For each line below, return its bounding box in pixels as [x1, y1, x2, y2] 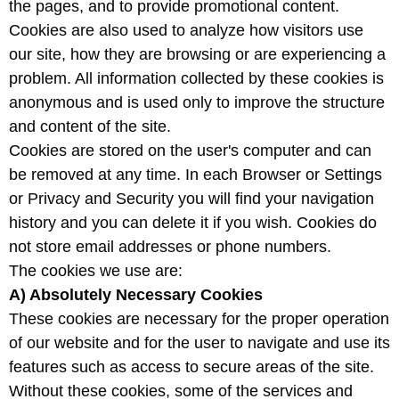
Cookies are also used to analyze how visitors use [9, 21, 363, 40]
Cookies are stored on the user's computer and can [9, 142, 371, 160]
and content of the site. [9, 118, 171, 136]
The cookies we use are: [9, 262, 183, 281]
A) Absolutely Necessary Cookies [9, 286, 263, 305]
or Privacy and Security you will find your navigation [9, 190, 374, 208]
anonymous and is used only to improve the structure [9, 94, 385, 112]
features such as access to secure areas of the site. [9, 358, 374, 377]
